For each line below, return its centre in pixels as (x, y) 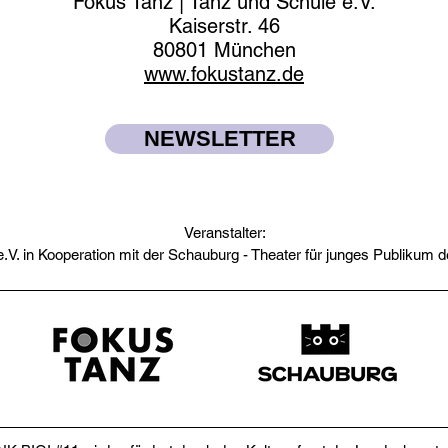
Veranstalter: (224, 232)
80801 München (224, 50)
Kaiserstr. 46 (224, 26)
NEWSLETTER (219, 138)
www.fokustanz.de (224, 74)
